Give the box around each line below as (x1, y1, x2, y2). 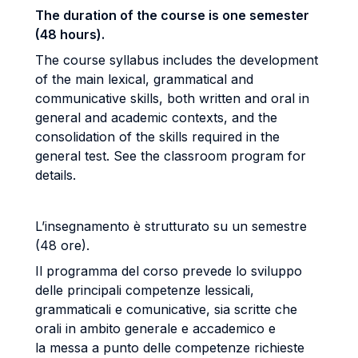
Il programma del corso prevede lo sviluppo (35, 263, 302, 279)
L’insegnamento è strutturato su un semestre (35, 218, 307, 234)
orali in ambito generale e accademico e (35, 320, 276, 336)
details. (35, 167, 76, 183)
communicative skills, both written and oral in (35, 90, 309, 106)
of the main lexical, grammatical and (35, 71, 253, 87)
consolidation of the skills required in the (35, 129, 280, 145)
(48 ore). (35, 237, 89, 253)
